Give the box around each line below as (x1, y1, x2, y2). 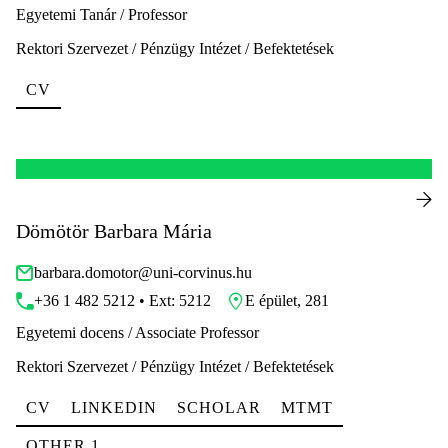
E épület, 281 (245, 291, 329, 309)
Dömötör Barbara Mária (16, 219, 212, 242)
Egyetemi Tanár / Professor (16, 5, 187, 23)
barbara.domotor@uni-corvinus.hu (34, 263, 252, 281)
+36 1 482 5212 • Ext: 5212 (34, 291, 211, 309)
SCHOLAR (177, 398, 261, 416)
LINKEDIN (71, 398, 157, 416)
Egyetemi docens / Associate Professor (16, 323, 259, 341)
